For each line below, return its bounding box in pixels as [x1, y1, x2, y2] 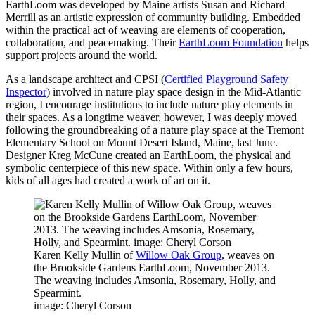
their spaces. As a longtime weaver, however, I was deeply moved [6, 110, 297, 123]
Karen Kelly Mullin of [34, 248, 136, 261]
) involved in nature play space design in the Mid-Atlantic [46, 85, 301, 98]
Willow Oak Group [136, 248, 221, 261]
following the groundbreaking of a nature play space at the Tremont [6, 123, 304, 136]
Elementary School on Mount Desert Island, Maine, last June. [6, 136, 278, 148]
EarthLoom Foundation [179, 36, 283, 49]
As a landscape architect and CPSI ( [6, 72, 165, 85]
